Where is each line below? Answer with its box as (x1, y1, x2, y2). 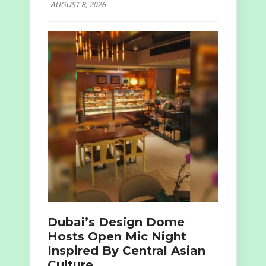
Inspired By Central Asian (47, 243, 205, 258)
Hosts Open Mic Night (47, 229, 186, 244)
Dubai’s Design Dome (47, 215, 185, 230)
